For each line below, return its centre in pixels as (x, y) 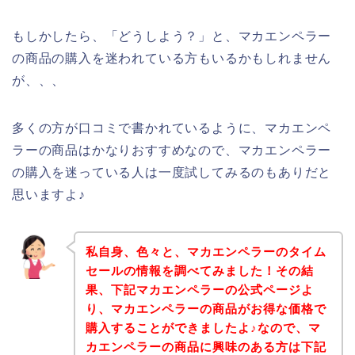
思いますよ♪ (49, 194)
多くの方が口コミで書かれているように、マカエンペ (172, 128)
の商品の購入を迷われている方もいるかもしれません (172, 58)
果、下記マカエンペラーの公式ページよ (199, 290)
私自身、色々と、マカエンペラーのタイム (206, 252)
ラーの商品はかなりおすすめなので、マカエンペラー (172, 150)
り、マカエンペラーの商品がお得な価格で (206, 309)
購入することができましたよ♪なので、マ (203, 328)
